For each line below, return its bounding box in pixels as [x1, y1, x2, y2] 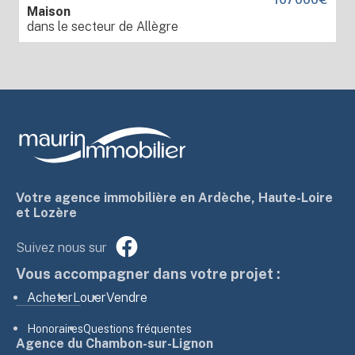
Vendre [106, 290, 147, 306]
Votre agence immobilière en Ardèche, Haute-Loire [16, 190, 333, 206]
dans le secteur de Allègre [27, 18, 179, 34]
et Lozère [16, 205, 77, 221]
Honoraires [27, 323, 83, 336]
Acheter [27, 290, 73, 306]
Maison [27, 3, 71, 19]
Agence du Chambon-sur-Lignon [16, 336, 213, 352]
